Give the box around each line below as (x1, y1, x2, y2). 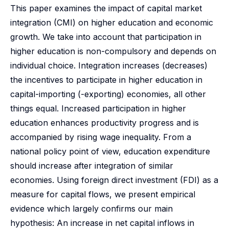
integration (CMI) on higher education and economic (10, 17, 213, 28)
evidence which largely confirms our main (10, 203, 173, 214)
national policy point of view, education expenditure (10, 146, 210, 156)
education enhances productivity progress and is (10, 118, 199, 128)
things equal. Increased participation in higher (10, 103, 186, 113)
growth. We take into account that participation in (10, 32, 201, 42)
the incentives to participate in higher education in (10, 75, 202, 85)
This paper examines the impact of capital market (10, 3, 202, 13)
